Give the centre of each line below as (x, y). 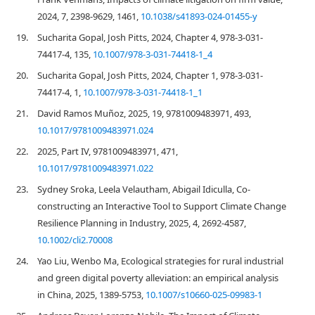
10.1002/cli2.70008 (75, 240)
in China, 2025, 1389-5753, (91, 295)
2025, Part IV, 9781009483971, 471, (108, 151)
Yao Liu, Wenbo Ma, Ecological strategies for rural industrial (160, 261)
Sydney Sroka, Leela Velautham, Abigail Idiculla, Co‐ (144, 189)
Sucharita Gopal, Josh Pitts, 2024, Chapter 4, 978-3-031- (150, 37)
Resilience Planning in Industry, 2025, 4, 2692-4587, (142, 223)
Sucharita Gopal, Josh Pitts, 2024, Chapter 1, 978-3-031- (150, 75)
